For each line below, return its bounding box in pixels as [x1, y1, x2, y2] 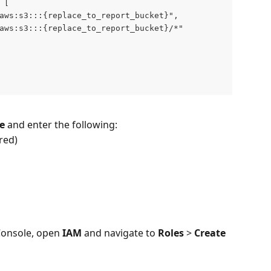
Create [194, 226, 228, 240]
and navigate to [82, 226, 158, 240]
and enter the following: [5, 118, 117, 132]
